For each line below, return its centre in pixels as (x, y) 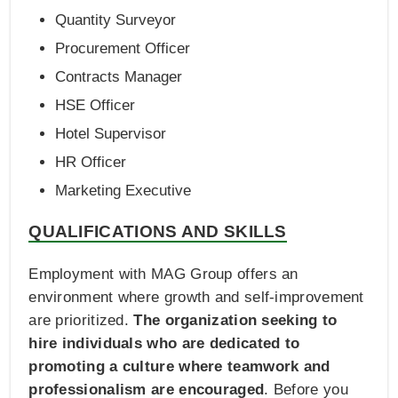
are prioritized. (81, 320)
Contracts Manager (119, 76)
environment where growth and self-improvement (196, 297)
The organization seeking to (235, 320)
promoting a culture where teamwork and (179, 366)
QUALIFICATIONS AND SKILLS (158, 231)
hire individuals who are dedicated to (164, 343)
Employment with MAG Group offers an (163, 274)
